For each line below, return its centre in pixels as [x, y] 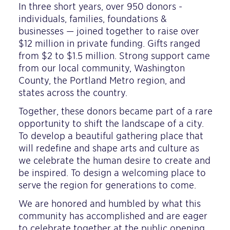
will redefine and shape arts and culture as [109, 148]
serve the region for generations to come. [107, 185]
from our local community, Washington [102, 68]
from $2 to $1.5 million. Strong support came [114, 55]
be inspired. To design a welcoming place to [112, 172]
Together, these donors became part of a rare [116, 111]
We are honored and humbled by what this [110, 203]
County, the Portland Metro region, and [102, 80]
